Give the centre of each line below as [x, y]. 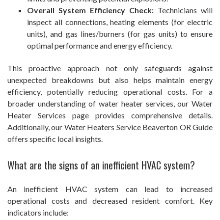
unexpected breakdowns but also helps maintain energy [110, 80]
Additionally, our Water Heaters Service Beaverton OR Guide [110, 127]
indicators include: [38, 213]
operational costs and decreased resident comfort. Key [110, 201]
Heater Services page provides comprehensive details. [110, 115]
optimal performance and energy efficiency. [100, 46]
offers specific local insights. [55, 139]
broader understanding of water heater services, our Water [110, 104]
